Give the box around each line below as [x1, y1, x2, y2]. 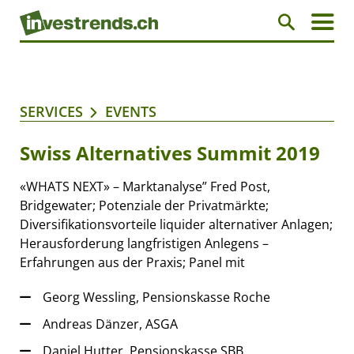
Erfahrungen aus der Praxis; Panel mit [20, 254, 245, 272]
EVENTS [105, 102, 156, 122]
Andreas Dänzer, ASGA [43, 315, 178, 333]
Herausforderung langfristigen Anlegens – [20, 235, 269, 253]
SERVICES [20, 102, 83, 122]
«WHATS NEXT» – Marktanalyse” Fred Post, [20, 178, 270, 196]
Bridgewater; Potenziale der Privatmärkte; [20, 197, 269, 215]
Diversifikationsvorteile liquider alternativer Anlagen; [20, 216, 333, 234]
